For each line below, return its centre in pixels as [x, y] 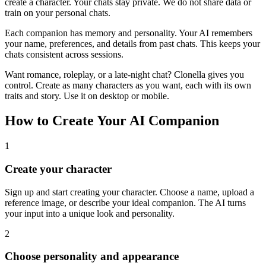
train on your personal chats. [58, 12]
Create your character [58, 169]
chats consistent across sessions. [64, 54]
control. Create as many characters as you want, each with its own [128, 85]
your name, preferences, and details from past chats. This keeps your [132, 43]
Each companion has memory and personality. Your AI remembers [129, 33]
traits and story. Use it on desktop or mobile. [87, 96]
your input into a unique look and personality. [90, 213]
